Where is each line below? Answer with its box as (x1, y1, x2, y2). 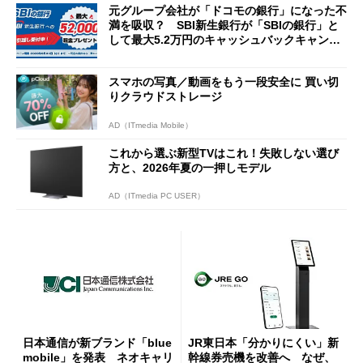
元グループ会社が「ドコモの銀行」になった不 (109, 4, 347, 18)
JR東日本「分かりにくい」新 (188, 335, 339, 349)
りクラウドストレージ (109, 89, 222, 103)
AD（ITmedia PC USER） (109, 191, 205, 201)
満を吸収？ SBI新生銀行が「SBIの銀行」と (109, 19, 339, 32)
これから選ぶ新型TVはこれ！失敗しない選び (109, 146, 339, 160)
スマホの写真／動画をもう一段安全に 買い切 (109, 75, 339, 88)
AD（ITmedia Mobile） (109, 120, 193, 130)
